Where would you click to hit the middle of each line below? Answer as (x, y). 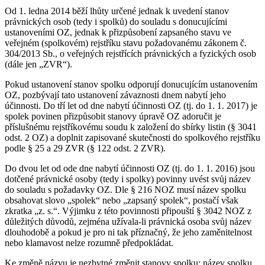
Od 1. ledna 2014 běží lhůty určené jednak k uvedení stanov (117, 11)
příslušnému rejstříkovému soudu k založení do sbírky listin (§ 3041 (131, 127)
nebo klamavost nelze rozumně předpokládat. (89, 243)
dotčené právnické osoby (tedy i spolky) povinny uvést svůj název (128, 179)
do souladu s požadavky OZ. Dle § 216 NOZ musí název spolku (125, 189)
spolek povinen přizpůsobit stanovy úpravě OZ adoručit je (113, 116)
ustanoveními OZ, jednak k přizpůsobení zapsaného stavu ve (118, 32)
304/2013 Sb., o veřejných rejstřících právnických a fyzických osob (130, 53)
